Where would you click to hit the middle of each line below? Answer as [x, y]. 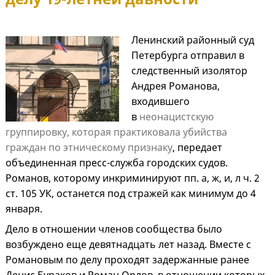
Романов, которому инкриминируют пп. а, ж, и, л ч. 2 [133, 178]
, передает [197, 148]
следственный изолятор [189, 71]
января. [24, 209]
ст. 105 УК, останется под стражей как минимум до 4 [131, 194]
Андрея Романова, [175, 86]
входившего [160, 102]
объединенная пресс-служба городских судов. [117, 163]
